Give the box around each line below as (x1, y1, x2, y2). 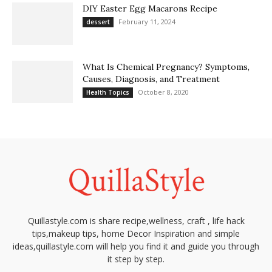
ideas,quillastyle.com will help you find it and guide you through (13, 240, 259, 252)
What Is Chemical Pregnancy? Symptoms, (83, 61, 250, 72)
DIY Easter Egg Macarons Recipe (83, 2, 217, 14)
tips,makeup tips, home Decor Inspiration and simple (32, 227, 240, 239)
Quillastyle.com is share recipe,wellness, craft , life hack (27, 214, 245, 226)
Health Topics (86, 87, 129, 97)
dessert (86, 17, 110, 26)
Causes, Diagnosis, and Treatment (83, 73, 220, 84)
